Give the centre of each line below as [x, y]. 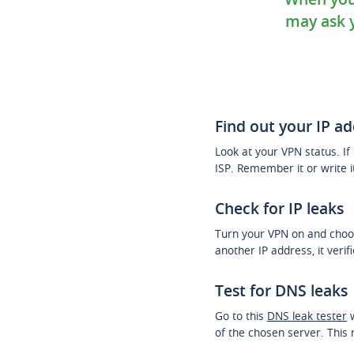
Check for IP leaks [279, 208]
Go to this [241, 316]
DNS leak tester [307, 316]
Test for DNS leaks [281, 290]
